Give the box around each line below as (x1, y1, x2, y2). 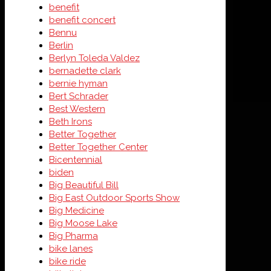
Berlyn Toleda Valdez (49, 53, 140, 64)
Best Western (49, 103, 105, 114)
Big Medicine (49, 205, 104, 216)
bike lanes (49, 243, 93, 254)
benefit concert (49, 15, 116, 25)
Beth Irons (49, 116, 92, 127)
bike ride (49, 256, 86, 267)
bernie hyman (49, 78, 108, 89)
